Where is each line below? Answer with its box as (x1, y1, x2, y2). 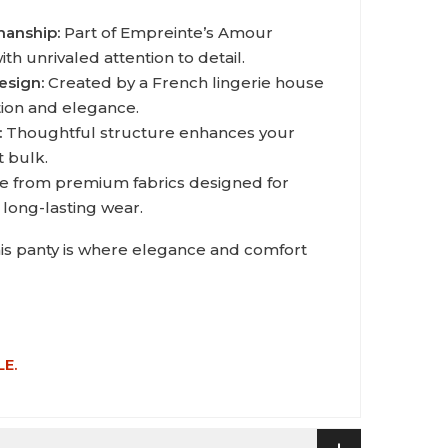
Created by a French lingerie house (44, 72, 324, 92)
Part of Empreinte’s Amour (60, 22, 273, 42)
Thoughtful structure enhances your (2, 122, 295, 142)
